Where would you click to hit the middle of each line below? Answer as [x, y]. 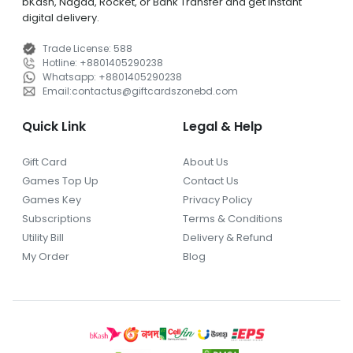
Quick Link [54, 126]
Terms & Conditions [233, 218]
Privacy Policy [217, 199]
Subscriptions [57, 218]
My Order [46, 256]
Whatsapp [68, 76]
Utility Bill [43, 237]
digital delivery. [61, 17]
